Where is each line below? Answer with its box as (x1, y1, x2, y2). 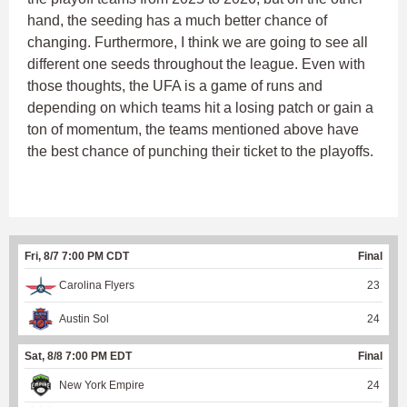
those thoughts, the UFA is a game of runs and (27, 78, 323, 94)
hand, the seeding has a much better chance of (27, 13, 327, 29)
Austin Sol (59, 313, 109, 326)
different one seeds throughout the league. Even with (27, 56, 365, 73)
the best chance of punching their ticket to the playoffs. (27, 144, 377, 160)
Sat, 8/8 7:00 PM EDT (25, 350, 132, 363)
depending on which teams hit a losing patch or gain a (27, 100, 373, 116)
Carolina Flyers (59, 279, 134, 293)
